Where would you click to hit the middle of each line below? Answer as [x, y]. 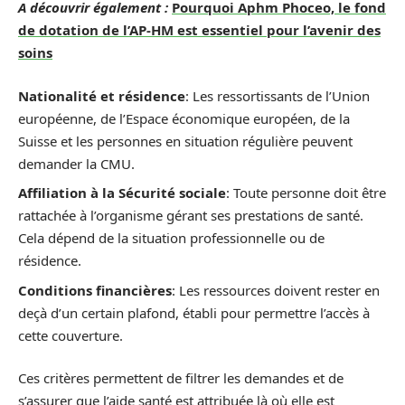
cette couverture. [71, 335]
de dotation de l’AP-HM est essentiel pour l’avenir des [199, 30]
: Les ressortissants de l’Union [278, 95]
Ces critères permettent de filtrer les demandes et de [181, 378]
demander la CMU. [76, 163]
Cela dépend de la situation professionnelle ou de [171, 238]
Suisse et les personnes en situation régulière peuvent [185, 141]
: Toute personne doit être [306, 193]
